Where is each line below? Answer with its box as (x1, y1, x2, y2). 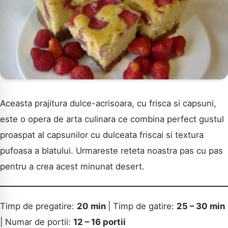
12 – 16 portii (73, 216, 126, 227)
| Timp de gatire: (108, 201, 177, 211)
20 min (77, 201, 108, 211)
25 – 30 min (177, 201, 225, 211)
